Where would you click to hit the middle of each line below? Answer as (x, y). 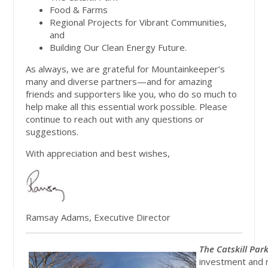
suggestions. (52, 132)
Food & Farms (79, 10)
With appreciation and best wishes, (99, 153)
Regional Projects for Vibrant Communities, (138, 22)
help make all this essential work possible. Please (127, 107)
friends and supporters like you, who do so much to (132, 94)
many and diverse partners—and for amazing (119, 82)
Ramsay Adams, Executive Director (98, 217)
